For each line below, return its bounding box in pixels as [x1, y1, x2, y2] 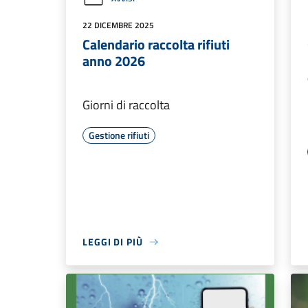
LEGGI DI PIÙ [82, 234, 143, 249]
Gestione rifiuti [89, 128, 149, 142]
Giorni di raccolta [82, 96, 170, 114]
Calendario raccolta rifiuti [82, 34, 230, 55]
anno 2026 [82, 50, 145, 71]
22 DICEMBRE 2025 [82, 19, 154, 32]
